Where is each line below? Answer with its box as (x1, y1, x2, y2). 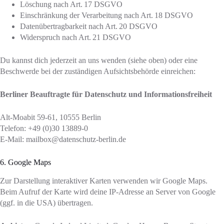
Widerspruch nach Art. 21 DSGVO (20, 32, 131, 41)
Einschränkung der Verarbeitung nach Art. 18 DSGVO (20, 10, 193, 19)
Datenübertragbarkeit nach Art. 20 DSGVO (20, 21, 157, 30)
